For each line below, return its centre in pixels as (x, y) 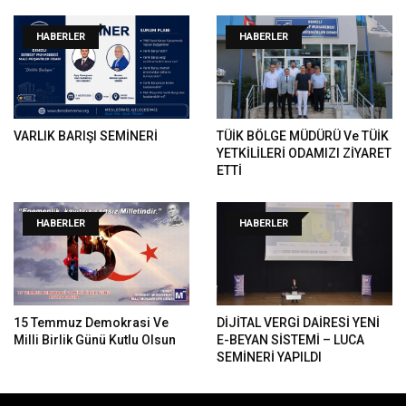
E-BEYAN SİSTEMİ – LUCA (290, 339)
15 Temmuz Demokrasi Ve (91, 322)
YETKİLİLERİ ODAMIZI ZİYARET (304, 153)
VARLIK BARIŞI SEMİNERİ (86, 135)
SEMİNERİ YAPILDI (269, 357)
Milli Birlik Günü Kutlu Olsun (95, 339)
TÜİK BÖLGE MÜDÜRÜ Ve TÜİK (303, 135)
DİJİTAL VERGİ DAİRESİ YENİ (298, 322)
